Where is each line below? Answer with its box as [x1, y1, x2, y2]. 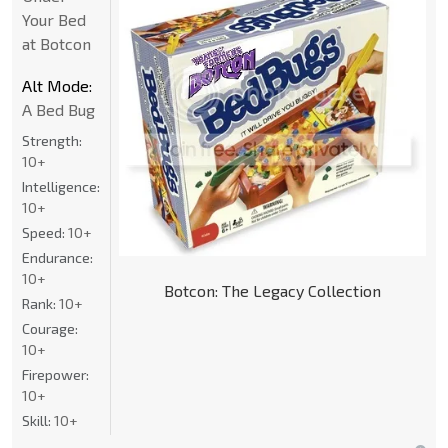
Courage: [22, 320, 78, 338]
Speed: [22, 224, 68, 242]
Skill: [22, 412, 54, 430]
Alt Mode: [22, 76, 92, 96]
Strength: [22, 132, 82, 150]
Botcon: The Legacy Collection [163, 280, 381, 300]
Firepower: [22, 366, 89, 384]
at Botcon [22, 34, 91, 54]
